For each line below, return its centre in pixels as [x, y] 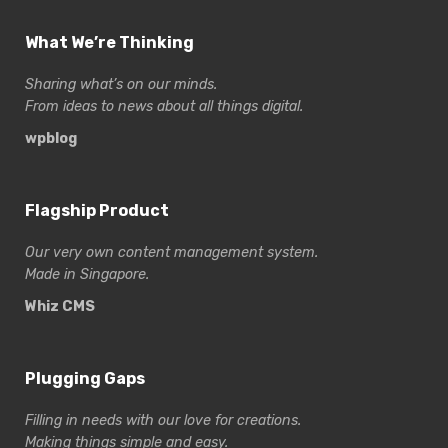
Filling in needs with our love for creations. [163, 421]
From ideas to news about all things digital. [164, 107]
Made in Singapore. [87, 275]
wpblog [51, 139]
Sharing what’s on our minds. [121, 85]
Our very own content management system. [172, 253]
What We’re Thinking [109, 43]
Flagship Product [97, 211]
